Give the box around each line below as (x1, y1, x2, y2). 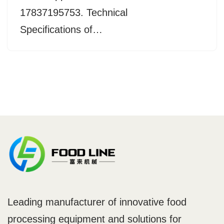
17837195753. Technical (20, 7, 127, 18)
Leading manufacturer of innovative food (7, 196, 186, 207)
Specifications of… (20, 24, 105, 35)
